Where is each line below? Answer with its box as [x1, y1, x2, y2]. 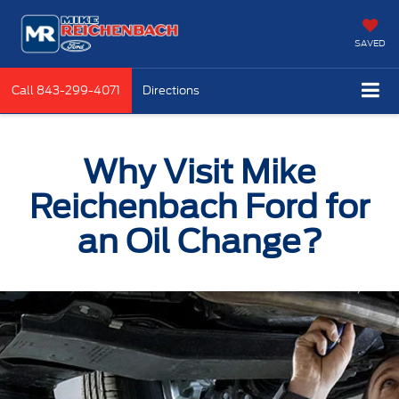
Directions [142, 82, 199, 99]
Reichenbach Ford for [29, 186, 370, 226]
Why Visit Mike [83, 151, 316, 191]
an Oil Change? [77, 221, 322, 261]
